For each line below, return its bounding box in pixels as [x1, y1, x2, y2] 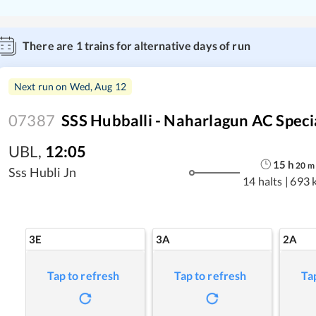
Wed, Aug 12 [69, 80, 127, 92]
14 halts [243, 174, 283, 188]
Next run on [14, 80, 70, 92]
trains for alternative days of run [82, 39, 250, 52]
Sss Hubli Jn [8, 164, 76, 180]
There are [23, 39, 76, 52]
